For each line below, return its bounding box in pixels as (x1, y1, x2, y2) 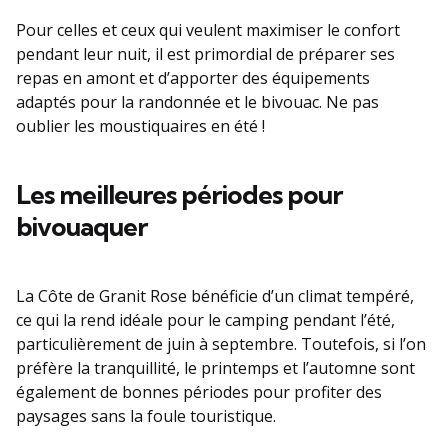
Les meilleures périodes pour (16, 177, 342, 211)
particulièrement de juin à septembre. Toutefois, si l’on (16, 332, 426, 355)
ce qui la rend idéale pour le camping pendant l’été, (16, 308, 395, 331)
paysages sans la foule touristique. (16, 404, 276, 427)
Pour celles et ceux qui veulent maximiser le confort (16, 18, 400, 41)
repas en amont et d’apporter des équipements (16, 66, 370, 89)
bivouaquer (16, 209, 147, 243)
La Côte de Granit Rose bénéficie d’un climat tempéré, (16, 284, 414, 307)
